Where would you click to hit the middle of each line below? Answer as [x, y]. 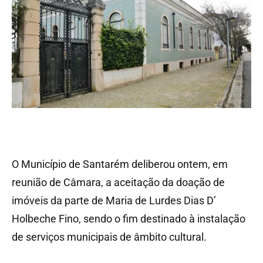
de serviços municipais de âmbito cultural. [109, 237]
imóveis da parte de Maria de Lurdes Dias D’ [114, 200]
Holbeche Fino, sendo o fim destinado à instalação [129, 218]
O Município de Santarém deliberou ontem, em [120, 164]
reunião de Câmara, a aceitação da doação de [118, 182]
